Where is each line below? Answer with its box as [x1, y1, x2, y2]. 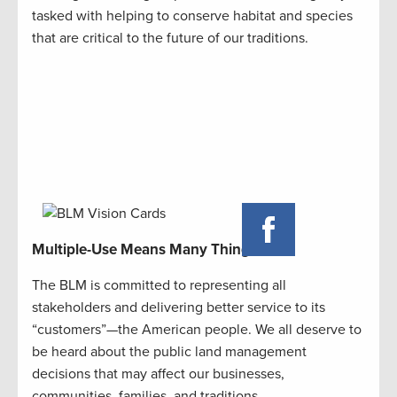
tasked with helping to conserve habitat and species [32, 7, 353, 26]
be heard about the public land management [32, 343, 307, 362]
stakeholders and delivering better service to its [32, 299, 325, 317]
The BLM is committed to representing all [32, 276, 286, 295]
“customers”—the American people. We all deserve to [32, 321, 362, 339]
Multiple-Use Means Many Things [32, 240, 257, 260]
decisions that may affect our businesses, [32, 365, 284, 384]
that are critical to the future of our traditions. [32, 29, 308, 48]
